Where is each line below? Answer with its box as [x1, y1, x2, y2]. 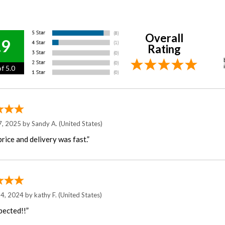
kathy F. [34, 190, 57, 199]
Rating [147, 42, 181, 56]
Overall [145, 31, 183, 45]
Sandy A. [32, 119, 58, 128]
